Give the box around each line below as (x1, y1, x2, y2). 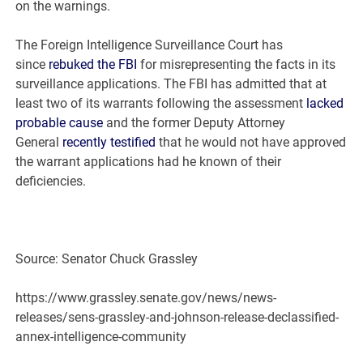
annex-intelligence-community (15, 329, 187, 345)
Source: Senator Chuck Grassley (15, 251, 199, 267)
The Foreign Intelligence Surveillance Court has (15, 37, 284, 53)
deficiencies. (15, 173, 87, 190)
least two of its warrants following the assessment (15, 96, 307, 112)
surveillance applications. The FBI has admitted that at (15, 76, 327, 92)
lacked (306, 96, 344, 112)
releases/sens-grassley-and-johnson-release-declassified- (15, 310, 340, 326)
